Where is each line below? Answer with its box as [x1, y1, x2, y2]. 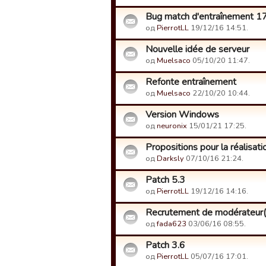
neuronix [157, 121, 187, 131]
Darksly [157, 153, 184, 164]
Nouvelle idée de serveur [145, 43, 249, 56]
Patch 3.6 [145, 239, 185, 252]
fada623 [157, 218, 186, 229]
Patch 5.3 [145, 173, 185, 186]
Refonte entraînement [145, 75, 236, 88]
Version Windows [145, 108, 219, 121]
